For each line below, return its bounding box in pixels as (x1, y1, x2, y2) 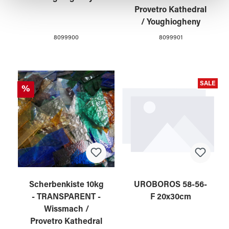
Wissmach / (43, 205, 89, 214)
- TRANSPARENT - (32, 193, 101, 202)
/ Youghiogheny (141, 18, 200, 27)
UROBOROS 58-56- (134, 181, 207, 190)
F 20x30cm (150, 193, 191, 202)
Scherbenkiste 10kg (29, 181, 104, 190)
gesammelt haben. (12, 7, 78, 16)
